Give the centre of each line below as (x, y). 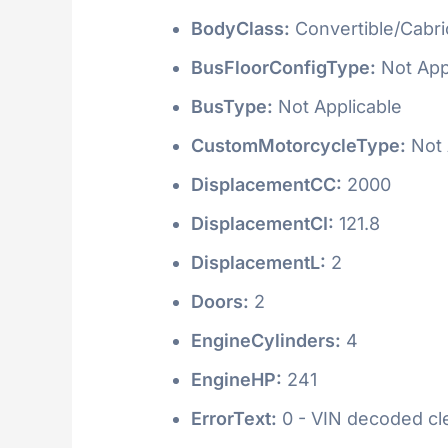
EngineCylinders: (266, 340)
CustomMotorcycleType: (298, 145)
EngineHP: (236, 379)
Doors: (220, 301)
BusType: (232, 106)
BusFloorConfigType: (283, 67)
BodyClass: (240, 28)
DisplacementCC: (266, 184)
